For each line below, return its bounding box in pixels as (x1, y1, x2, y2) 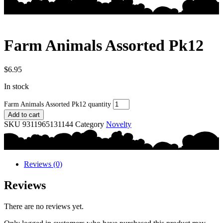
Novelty (106, 120, 131, 129)
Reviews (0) (24, 160, 62, 169)
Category (75, 120, 104, 129)
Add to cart (8, 111, 40, 119)
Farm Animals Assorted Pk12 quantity (4, 101, 111, 109)
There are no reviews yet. (4, 202, 84, 211)
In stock (4, 82, 29, 91)
